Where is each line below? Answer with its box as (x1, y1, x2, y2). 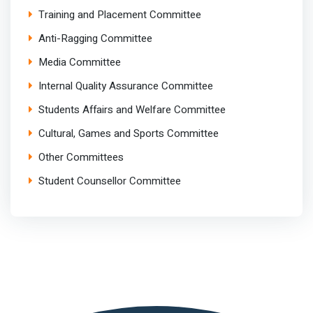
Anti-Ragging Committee (38, 31, 152, 47)
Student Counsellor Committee (38, 173, 181, 189)
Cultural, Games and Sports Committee (38, 126, 219, 142)
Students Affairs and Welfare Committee (38, 102, 226, 118)
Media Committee (38, 54, 121, 71)
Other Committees (38, 150, 124, 166)
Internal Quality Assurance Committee (38, 78, 213, 94)
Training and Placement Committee (38, 7, 201, 23)
